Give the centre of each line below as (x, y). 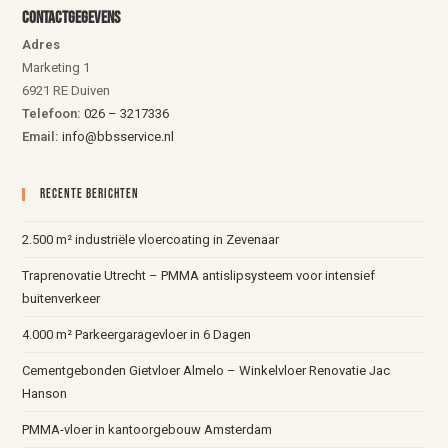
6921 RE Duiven (66, 91)
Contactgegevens (71, 18)
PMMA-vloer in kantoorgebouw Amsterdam (147, 430)
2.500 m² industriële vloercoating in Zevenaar (151, 240)
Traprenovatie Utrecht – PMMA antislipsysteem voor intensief (199, 276)
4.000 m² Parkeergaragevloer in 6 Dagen (137, 335)
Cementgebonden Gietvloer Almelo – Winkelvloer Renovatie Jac (206, 371)
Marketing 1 (56, 68)
